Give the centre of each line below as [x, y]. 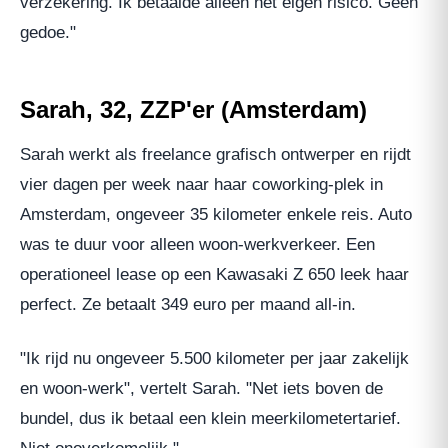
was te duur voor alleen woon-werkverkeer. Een [197, 244]
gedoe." [48, 32]
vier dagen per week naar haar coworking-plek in [201, 184]
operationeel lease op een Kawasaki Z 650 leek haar [214, 274]
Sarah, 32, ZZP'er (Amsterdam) [193, 109]
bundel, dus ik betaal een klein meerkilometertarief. [210, 418]
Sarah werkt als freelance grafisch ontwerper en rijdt [215, 154]
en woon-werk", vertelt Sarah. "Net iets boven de [201, 388]
